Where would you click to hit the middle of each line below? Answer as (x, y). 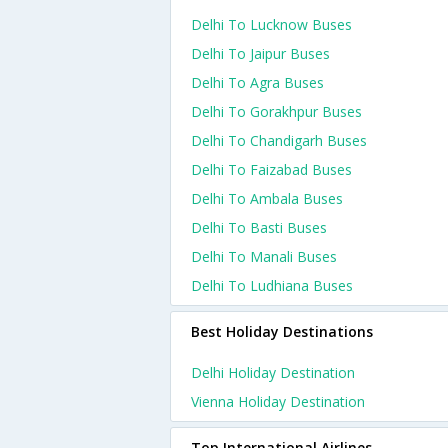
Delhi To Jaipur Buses (260, 53)
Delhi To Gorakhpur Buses (276, 111)
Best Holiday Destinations (282, 331)
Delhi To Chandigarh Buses (279, 140)
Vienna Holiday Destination (278, 401)
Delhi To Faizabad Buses (271, 169)
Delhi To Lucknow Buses (271, 24)
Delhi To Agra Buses (257, 82)
